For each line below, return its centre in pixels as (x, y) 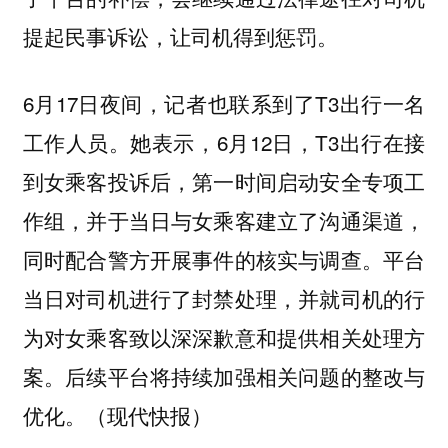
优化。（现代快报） (117, 414)
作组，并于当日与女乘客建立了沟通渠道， (224, 219)
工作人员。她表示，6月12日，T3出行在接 (224, 141)
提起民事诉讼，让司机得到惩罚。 (180, 36)
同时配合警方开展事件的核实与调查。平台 (224, 258)
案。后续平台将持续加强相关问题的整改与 (224, 375)
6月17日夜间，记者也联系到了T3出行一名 (224, 102)
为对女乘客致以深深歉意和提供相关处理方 (224, 336)
